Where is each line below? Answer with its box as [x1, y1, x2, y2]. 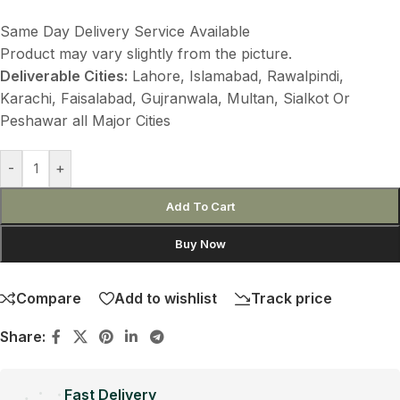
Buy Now [174, 236, 226, 251]
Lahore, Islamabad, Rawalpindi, [128, 66, 344, 85]
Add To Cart [165, 198, 235, 213]
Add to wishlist [114, 289, 217, 308]
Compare [16, 289, 81, 308]
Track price [251, 289, 332, 308]
